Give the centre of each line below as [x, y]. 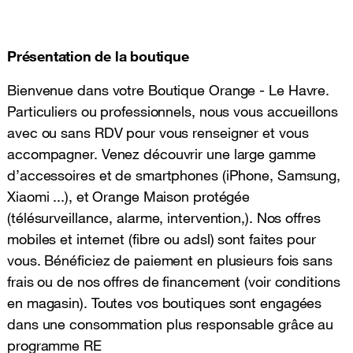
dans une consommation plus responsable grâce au [171, 324]
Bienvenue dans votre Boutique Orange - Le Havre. [169, 90]
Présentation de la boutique [98, 56]
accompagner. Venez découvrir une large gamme [162, 154]
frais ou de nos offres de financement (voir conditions [174, 282]
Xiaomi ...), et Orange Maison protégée [129, 197]
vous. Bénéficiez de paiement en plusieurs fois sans [170, 260]
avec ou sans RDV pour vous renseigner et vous [158, 133]
